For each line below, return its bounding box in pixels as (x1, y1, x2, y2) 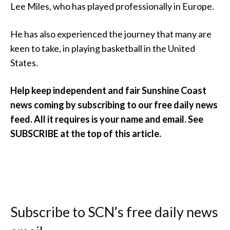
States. (10, 57, 38, 69)
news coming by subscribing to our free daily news (10, 99, 218, 111)
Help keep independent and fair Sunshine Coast (10, 85, 206, 97)
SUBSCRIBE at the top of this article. (10, 128, 161, 140)
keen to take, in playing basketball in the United (10, 43, 195, 54)
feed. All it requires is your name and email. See (10, 113, 203, 125)
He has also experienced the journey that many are (10, 28, 212, 40)
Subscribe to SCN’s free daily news (10, 203, 218, 221)
